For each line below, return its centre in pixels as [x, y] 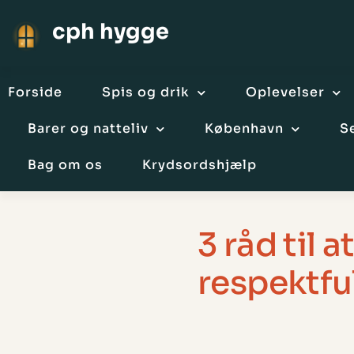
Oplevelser [285, 92]
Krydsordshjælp [200, 165]
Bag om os [65, 165]
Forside [35, 92]
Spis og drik [146, 92]
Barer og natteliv [88, 128]
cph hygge [111, 31]
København [244, 128]
